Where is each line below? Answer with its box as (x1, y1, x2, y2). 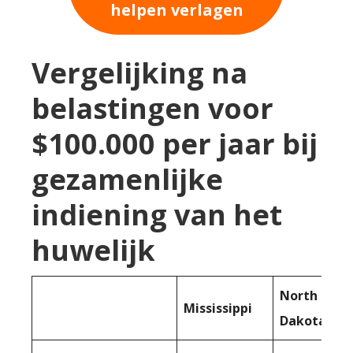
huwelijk (32, 230, 155, 269)
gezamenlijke (32, 159, 223, 199)
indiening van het (32, 195, 282, 234)
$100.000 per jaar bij (32, 124, 318, 163)
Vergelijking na (32, 53, 247, 92)
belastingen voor (32, 88, 273, 128)
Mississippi (184, 299, 252, 317)
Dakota (280, 311, 326, 329)
